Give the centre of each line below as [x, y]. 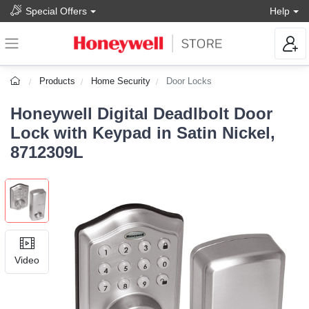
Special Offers [56, 11]
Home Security [121, 81]
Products [58, 81]
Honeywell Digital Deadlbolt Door [141, 114]
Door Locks [189, 81]
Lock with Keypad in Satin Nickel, [143, 133]
